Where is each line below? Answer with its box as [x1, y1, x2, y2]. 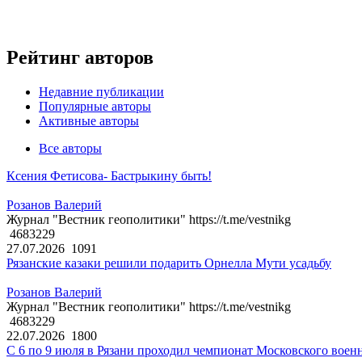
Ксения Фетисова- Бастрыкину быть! [6, 169, 212, 183]
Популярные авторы [39, 99, 151, 114]
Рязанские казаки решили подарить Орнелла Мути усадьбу [6, 256, 331, 271]
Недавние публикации [39, 85, 164, 99]
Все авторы [39, 141, 102, 156]
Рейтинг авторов [6, 47, 154, 69]
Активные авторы [39, 114, 139, 128]
